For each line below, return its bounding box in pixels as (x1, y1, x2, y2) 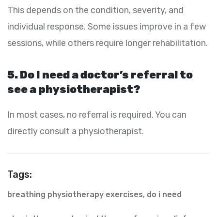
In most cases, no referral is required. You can (7, 109, 186, 121)
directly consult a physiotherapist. (7, 126, 144, 137)
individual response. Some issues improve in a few (7, 21, 206, 32)
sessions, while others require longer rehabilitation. (7, 38, 208, 49)
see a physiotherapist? (7, 83, 140, 96)
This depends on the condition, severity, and (7, 5, 184, 16)
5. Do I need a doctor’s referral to (7, 68, 193, 82)
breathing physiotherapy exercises (7, 190, 143, 200)
